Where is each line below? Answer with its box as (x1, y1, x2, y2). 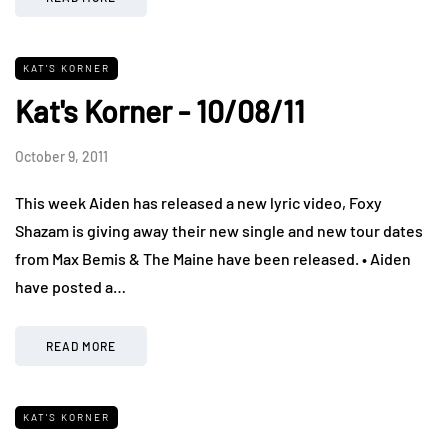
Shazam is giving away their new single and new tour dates (15, 220, 423, 240)
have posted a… (15, 276, 126, 296)
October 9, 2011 (15, 147, 108, 165)
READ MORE (46, 338, 116, 353)
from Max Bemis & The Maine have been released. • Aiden (15, 248, 411, 268)
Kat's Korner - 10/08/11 (15, 92, 305, 129)
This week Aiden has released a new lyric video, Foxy (15, 192, 382, 212)
